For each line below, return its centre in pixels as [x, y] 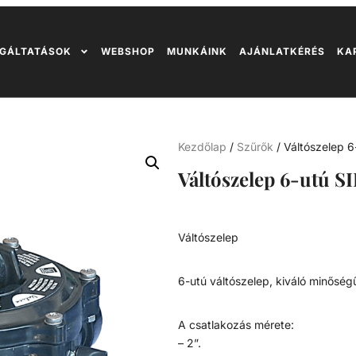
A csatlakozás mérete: [236, 324]
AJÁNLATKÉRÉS [282, 51]
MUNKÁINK [197, 51]
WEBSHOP [128, 51]
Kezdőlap [202, 146]
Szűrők [255, 146]
